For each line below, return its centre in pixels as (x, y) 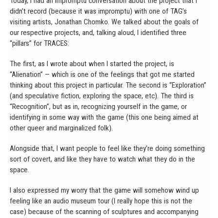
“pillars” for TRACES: (39, 43)
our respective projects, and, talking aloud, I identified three (98, 32)
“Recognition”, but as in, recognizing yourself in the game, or (98, 106)
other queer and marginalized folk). (61, 128)
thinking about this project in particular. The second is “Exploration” (108, 85)
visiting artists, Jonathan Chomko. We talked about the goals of (104, 22)
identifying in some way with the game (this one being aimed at (104, 117)
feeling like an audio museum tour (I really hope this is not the (101, 201)
